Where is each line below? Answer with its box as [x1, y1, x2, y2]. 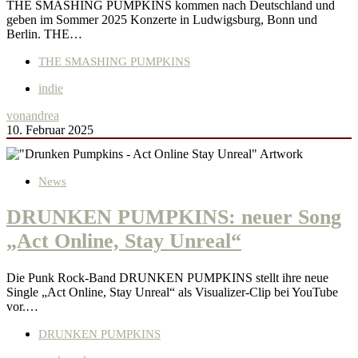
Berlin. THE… [6, 27, 82, 42]
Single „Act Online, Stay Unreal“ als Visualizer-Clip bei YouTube [6, 284, 338, 299]
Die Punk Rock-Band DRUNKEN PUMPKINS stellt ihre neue [6, 270, 328, 284]
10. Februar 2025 [6, 123, 93, 137]
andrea [26, 109, 59, 123]
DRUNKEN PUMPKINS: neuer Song [6, 205, 341, 229]
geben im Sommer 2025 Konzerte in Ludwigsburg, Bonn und [6, 13, 317, 27]
